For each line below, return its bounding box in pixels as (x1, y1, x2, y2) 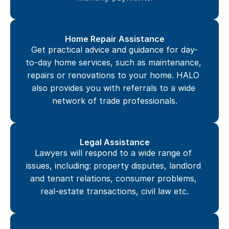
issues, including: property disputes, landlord (26, 161, 201, 171)
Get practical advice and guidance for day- (31, 44, 198, 55)
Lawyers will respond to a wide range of (35, 148, 192, 158)
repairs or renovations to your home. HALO (27, 70, 199, 80)
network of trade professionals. (52, 96, 177, 106)
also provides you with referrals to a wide (31, 83, 195, 93)
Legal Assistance (79, 137, 150, 147)
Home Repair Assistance (64, 34, 165, 44)
